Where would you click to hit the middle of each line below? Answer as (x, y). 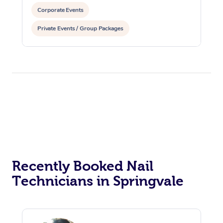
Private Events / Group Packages (80, 28)
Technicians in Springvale (98, 181)
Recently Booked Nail (83, 166)
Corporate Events (60, 10)
